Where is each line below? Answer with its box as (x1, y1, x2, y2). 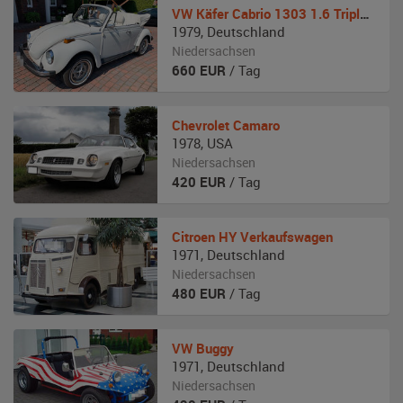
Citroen (172, 228, 215, 246)
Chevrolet (172, 116, 229, 134)
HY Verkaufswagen (219, 228, 333, 246)
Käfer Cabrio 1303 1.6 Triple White (196, 4, 360, 22)
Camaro (233, 116, 280, 134)
